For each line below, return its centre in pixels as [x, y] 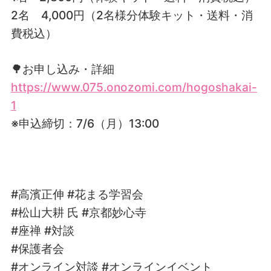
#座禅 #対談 [42, 231]
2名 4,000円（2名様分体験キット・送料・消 [132, 15]
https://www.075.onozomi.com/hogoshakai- [134, 87]
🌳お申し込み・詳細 [62, 69]
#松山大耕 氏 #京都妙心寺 [78, 213]
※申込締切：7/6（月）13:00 [85, 123]
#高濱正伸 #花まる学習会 [77, 194]
